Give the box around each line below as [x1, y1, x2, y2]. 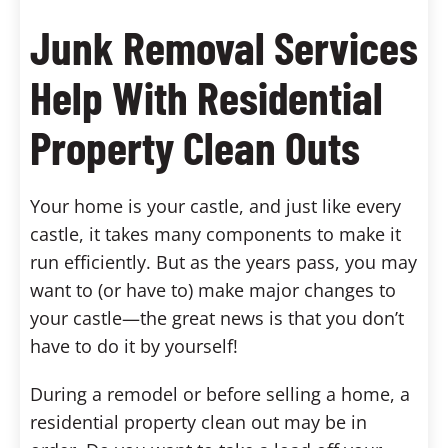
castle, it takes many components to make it [30, 221, 401, 246]
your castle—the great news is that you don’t [30, 305, 404, 330]
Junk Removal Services [30, 18, 418, 74]
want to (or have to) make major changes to [30, 277, 396, 302]
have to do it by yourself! [30, 333, 238, 358]
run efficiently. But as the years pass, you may [30, 249, 417, 274]
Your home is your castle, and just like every [30, 193, 401, 218]
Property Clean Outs [30, 118, 360, 174]
